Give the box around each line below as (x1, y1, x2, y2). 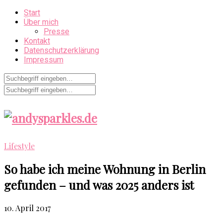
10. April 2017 (4, 202, 51, 213)
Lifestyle (4, 140, 35, 151)
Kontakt (24, 36, 50, 46)
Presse (44, 27, 69, 36)
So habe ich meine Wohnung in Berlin (4, 161, 206, 177)
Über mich (24, 17, 58, 27)
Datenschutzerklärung (24, 46, 99, 55)
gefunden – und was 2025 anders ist (4, 176, 194, 193)
